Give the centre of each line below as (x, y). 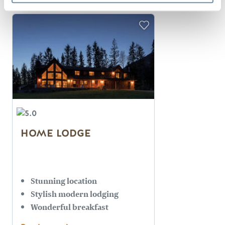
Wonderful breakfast (70, 206)
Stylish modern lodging (75, 193)
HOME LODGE (56, 134)
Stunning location (64, 181)
